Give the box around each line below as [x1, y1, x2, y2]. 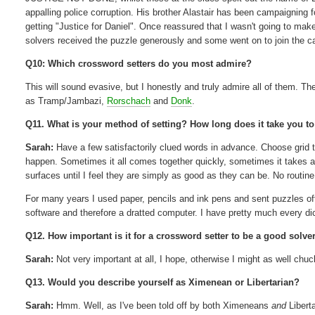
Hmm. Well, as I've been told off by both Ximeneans [53, 300, 272, 311]
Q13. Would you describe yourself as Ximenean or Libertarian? [25, 276, 300, 288]
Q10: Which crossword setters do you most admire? [25, 58, 252, 69]
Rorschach [107, 95, 151, 106]
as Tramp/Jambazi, [25, 95, 108, 106]
